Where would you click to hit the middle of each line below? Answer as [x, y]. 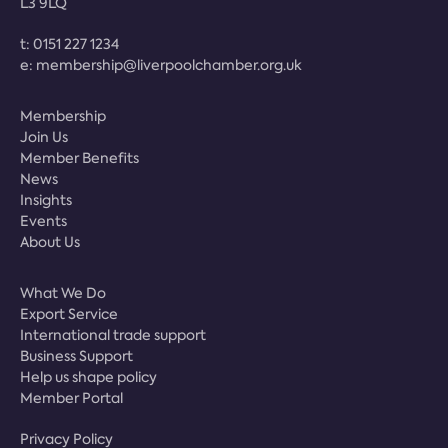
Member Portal [71, 398]
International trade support [113, 335]
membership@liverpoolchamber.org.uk [169, 65]
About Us [50, 242]
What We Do [63, 293]
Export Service [69, 314]
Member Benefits [79, 158]
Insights [46, 200]
